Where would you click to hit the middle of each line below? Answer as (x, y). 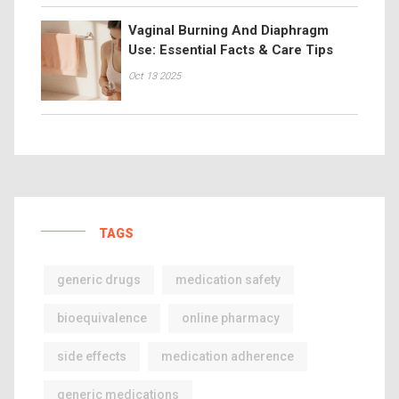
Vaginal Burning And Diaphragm (228, 30)
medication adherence (228, 356)
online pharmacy (231, 318)
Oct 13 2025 (155, 76)
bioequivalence (102, 318)
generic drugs (99, 280)
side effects (92, 356)
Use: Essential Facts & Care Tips (231, 50)
